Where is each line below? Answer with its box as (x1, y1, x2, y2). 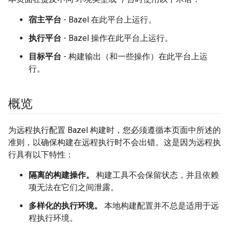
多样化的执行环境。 (29, 201, 102, 211)
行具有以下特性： (8, 150, 74, 159)
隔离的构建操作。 (29, 170, 94, 180)
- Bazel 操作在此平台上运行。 (61, 33, 173, 43)
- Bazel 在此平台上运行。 (61, 15, 156, 25)
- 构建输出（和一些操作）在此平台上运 (61, 52, 208, 61)
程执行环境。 (29, 213, 78, 223)
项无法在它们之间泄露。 (29, 182, 119, 192)
